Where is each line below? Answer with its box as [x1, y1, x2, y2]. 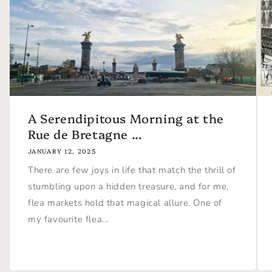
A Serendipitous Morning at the [28, 109, 225, 126]
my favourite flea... [28, 212, 109, 225]
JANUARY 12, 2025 [28, 146, 96, 155]
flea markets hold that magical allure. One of [28, 196, 223, 209]
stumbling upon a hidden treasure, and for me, [28, 180, 229, 192]
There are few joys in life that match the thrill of [28, 163, 236, 176]
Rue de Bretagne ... [28, 124, 143, 142]
